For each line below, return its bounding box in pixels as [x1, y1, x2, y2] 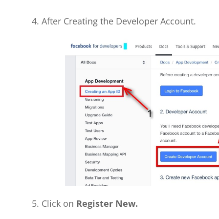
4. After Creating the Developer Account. [31, 15, 196, 27]
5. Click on [31, 197, 76, 210]
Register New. [76, 197, 138, 210]
